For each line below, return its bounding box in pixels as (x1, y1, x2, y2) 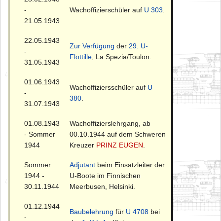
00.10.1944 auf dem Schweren (70, 130, 166, 139)
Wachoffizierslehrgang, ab (70, 119, 150, 128)
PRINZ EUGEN (96, 141, 143, 149)
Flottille (70, 53, 92, 61)
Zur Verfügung (70, 42, 114, 50)
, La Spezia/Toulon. (92, 53, 151, 61)
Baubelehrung (70, 208, 113, 216)
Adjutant (70, 161, 95, 169)
